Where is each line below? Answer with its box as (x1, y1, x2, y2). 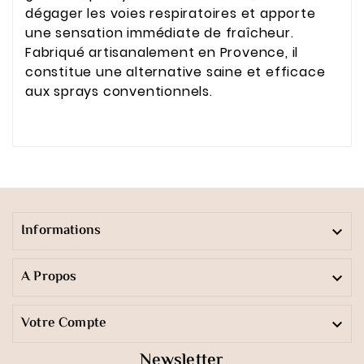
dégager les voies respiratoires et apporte (25, 4, 316, 24)
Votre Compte (21, 313, 107, 335)
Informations (21, 220, 102, 242)
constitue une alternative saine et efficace (25, 63, 326, 82)
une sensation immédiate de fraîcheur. (25, 24, 294, 43)
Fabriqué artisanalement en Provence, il (25, 43, 299, 63)
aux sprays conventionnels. (25, 82, 213, 102)
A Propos (21, 266, 77, 288)
